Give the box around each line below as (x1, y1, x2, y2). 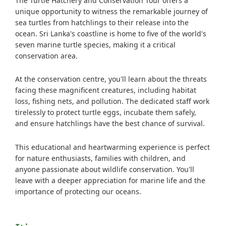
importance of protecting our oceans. (15, 186, 141, 196)
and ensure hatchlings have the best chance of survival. (15, 119, 205, 129)
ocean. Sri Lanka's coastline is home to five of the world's (15, 28, 206, 38)
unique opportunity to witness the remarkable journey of (15, 6, 208, 16)
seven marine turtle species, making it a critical (15, 39, 176, 49)
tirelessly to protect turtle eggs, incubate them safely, (15, 107, 196, 118)
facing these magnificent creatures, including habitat (15, 85, 196, 95)
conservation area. (15, 50, 78, 61)
